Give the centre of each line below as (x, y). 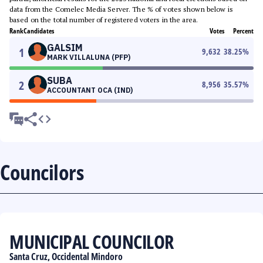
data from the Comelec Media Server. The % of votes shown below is (121, 9)
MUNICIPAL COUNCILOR (92, 242)
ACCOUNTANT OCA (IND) (90, 90)
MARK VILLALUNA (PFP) (89, 57)
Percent (243, 31)
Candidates (39, 31)
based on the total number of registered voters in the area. (104, 20)
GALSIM (65, 48)
